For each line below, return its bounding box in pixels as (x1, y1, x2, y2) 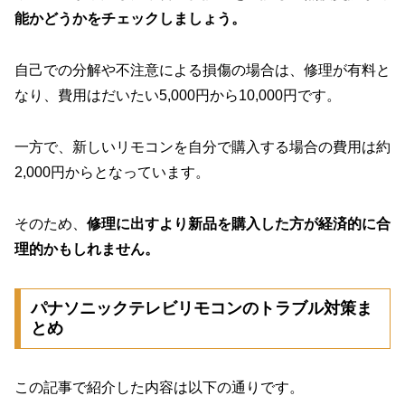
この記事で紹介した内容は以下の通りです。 (14, 380, 304, 396)
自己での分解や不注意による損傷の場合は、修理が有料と (14, 62, 391, 79)
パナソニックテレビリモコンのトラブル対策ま (30, 299, 372, 318)
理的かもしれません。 (14, 240, 159, 257)
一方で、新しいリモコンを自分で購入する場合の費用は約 (14, 139, 391, 155)
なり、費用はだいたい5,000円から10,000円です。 (14, 88, 341, 104)
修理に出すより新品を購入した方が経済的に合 (87, 215, 391, 231)
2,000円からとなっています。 (14, 165, 210, 180)
